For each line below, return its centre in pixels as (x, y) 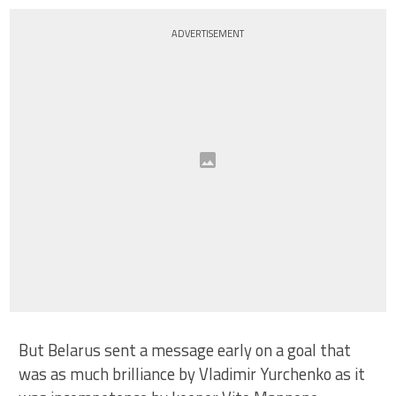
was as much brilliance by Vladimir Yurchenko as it (192, 374)
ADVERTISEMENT (208, 34)
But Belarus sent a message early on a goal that (185, 350)
